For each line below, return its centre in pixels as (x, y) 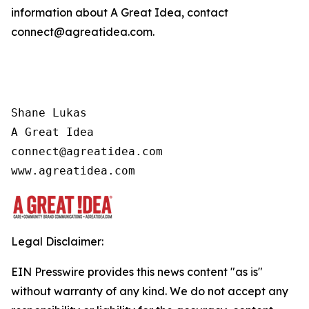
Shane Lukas (49, 113)
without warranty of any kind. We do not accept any (150, 291)
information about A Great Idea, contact (120, 13)
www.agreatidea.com (73, 171)
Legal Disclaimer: (57, 242)
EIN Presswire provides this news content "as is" (137, 272)
